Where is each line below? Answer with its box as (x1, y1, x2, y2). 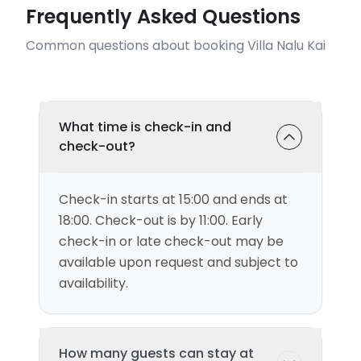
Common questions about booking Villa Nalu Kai (26, 36, 326, 55)
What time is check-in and (59, 118, 231, 136)
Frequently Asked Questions (26, 3, 301, 30)
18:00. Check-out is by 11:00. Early (59, 211, 263, 230)
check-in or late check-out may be (59, 232, 284, 251)
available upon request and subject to (59, 253, 298, 272)
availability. (59, 274, 128, 293)
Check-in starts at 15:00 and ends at (59, 190, 288, 209)
